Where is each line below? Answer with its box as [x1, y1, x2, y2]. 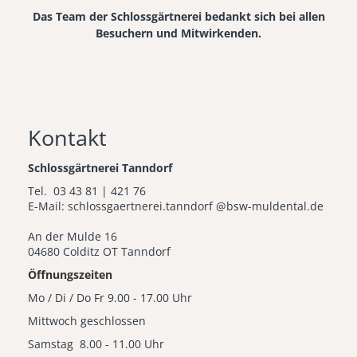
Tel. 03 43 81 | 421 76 [28, 183, 146, 199]
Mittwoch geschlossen [28, 313, 146, 329]
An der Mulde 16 [28, 229, 117, 245]
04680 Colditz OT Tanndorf [28, 244, 171, 260]
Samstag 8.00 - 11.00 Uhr [28, 336, 164, 352]
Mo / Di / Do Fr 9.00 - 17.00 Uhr [28, 290, 192, 306]
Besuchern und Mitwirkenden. [96, 25, 261, 41]
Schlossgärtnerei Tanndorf [28, 160, 172, 176]
